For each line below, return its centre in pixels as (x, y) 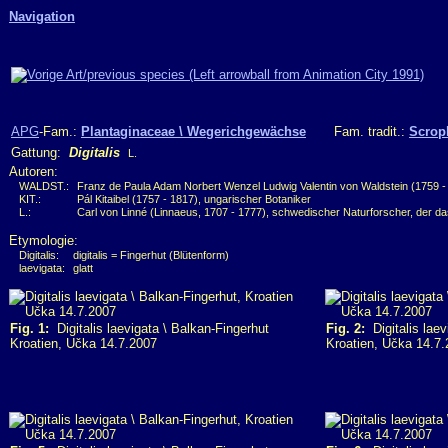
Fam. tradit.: (357, 131)
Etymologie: (43, 240)
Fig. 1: (29, 328)
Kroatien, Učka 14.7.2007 (83, 343)
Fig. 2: (345, 328)
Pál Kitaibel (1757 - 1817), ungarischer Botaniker (194, 199)
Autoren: (33, 171)
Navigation (42, 16)
